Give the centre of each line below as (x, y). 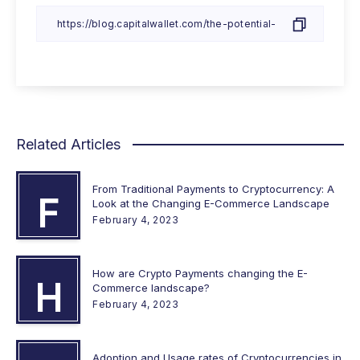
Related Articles (68, 144)
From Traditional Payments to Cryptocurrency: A (213, 188)
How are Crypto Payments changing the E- (200, 273)
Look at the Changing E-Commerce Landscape (211, 203)
